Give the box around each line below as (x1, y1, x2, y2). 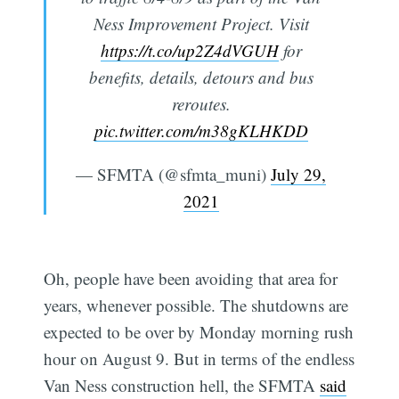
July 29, (271, 162, 326, 185)
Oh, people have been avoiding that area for (44, 266, 338, 289)
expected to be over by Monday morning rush (44, 320, 354, 343)
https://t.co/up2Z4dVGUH (100, 38, 279, 61)
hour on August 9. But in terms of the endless (44, 346, 355, 370)
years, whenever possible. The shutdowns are (44, 293, 349, 316)
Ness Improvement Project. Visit (93, 12, 309, 35)
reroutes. (171, 92, 231, 115)
